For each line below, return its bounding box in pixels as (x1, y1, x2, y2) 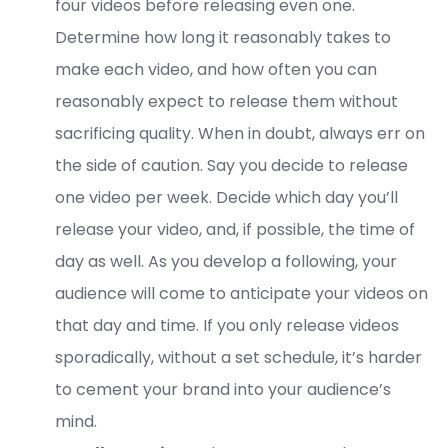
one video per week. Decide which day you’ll (55, 186, 398, 210)
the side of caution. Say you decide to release (55, 154, 408, 178)
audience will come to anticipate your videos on (55, 282, 428, 306)
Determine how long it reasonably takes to (55, 26, 391, 50)
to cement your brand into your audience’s (55, 378, 391, 402)
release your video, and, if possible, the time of (55, 218, 415, 242)
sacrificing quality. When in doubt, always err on (55, 122, 425, 146)
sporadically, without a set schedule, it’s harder (55, 346, 422, 370)
